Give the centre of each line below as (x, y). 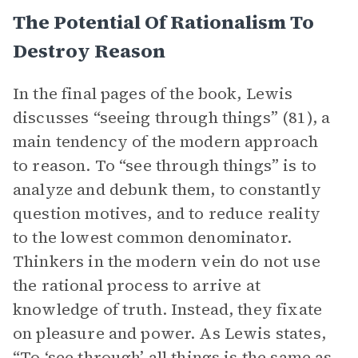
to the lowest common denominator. (152, 237)
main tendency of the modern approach (166, 141)
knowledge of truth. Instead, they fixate (167, 309)
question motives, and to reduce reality (167, 213)
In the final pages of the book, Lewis (153, 93)
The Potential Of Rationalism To (163, 22)
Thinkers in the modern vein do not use (167, 261)
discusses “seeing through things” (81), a (172, 117)
